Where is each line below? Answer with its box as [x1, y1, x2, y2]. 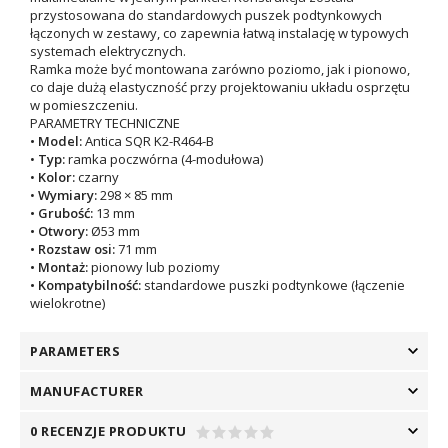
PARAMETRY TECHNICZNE [30, 114, 180, 132]
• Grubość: [30, 204, 93, 222]
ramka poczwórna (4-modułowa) [65, 150, 263, 168]
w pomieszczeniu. [30, 96, 138, 114]
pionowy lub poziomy [88, 258, 220, 276]
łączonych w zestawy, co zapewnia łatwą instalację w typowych [30, 24, 409, 42]
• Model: [30, 132, 82, 150]
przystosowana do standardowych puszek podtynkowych [30, 6, 382, 24]
